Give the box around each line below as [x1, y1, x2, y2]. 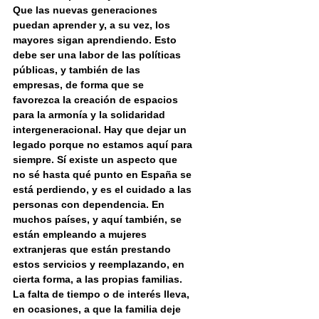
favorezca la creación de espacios [13, 94, 181, 106]
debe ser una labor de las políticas [13, 49, 184, 61]
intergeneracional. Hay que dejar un [13, 124, 189, 136]
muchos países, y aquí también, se [13, 214, 184, 226]
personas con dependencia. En [13, 199, 167, 211]
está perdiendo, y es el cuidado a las [13, 184, 194, 196]
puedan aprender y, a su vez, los [13, 19, 173, 31]
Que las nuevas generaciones [13, 4, 160, 16]
